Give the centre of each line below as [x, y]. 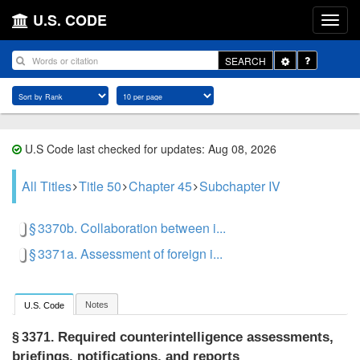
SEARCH [245, 60]
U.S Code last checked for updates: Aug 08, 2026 [149, 149]
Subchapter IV [240, 186]
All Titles [47, 186]
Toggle [303, 59]
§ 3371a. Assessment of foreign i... [126, 254]
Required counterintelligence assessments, [194, 337]
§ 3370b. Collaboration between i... [127, 228]
